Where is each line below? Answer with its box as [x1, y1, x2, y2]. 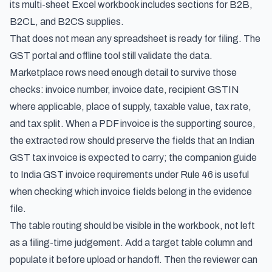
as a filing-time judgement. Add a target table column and [10, 237, 253, 248]
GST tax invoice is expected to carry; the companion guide [10, 152, 257, 163]
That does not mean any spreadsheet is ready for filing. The [10, 33, 260, 44]
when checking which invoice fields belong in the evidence [10, 186, 252, 197]
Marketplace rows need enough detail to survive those [10, 67, 237, 78]
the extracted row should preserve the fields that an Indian [10, 135, 254, 146]
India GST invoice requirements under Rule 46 [21, 169, 213, 180]
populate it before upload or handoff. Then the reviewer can [10, 254, 257, 265]
